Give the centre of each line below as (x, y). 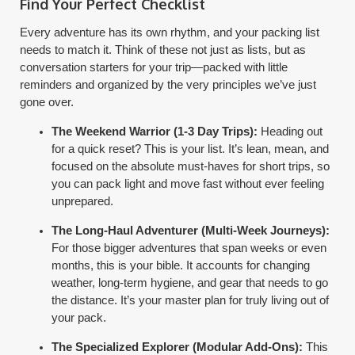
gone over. (47, 101)
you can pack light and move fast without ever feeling (188, 183)
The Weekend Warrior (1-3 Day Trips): (155, 131)
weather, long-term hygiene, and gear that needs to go (190, 282)
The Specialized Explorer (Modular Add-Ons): (177, 346)
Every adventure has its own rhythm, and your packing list (170, 32)
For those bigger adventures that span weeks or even (189, 247)
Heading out (290, 131)
